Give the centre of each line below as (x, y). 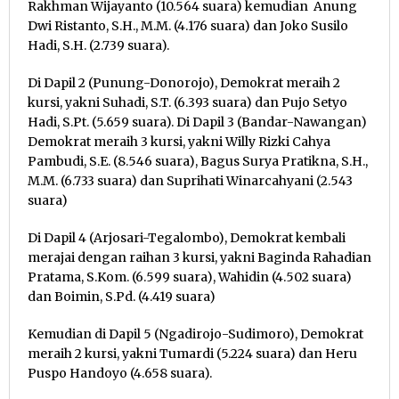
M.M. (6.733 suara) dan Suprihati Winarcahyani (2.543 (190, 181)
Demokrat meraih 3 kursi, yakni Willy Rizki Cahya (179, 142)
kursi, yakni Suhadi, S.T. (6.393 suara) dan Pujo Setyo (187, 103)
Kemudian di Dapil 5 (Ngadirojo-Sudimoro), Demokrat (195, 334)
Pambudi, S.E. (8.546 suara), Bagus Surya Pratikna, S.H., (198, 162)
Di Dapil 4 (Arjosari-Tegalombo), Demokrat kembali (187, 238)
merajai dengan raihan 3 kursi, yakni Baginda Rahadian (199, 258)
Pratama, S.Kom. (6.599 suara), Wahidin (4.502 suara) (190, 277)
